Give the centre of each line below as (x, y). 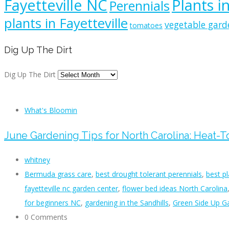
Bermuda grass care (58, 174)
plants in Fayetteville (66, 23)
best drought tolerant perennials (149, 174)
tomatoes (146, 25)
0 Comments (46, 217)
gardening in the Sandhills (127, 203)
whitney (37, 160)
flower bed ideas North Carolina (175, 189)
